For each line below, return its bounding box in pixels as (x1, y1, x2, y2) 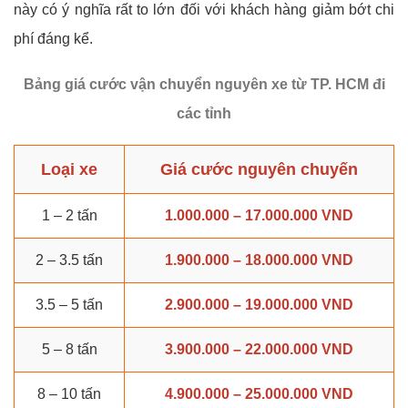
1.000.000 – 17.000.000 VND (165, 208, 353, 224)
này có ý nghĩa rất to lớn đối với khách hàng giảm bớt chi (14, 2, 394, 18)
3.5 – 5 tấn (36, 297, 103, 313)
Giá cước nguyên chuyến (160, 160, 358, 179)
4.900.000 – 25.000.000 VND (165, 386, 353, 403)
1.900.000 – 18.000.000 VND (165, 252, 353, 269)
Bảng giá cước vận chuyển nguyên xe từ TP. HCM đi (23, 76, 385, 93)
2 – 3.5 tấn (36, 252, 103, 269)
